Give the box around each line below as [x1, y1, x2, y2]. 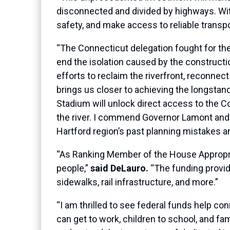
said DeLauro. [88, 163, 148, 174]
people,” [56, 163, 88, 174]
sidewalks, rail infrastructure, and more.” [56, 177, 218, 188]
